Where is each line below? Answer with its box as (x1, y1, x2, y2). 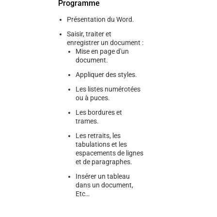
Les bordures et (75, 108, 122, 116)
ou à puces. (75, 94, 110, 102)
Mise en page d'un (75, 47, 129, 55)
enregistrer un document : (66, 39, 143, 46)
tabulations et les (75, 140, 127, 148)
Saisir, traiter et (66, 30, 111, 38)
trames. (75, 117, 99, 125)
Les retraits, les (75, 132, 121, 139)
